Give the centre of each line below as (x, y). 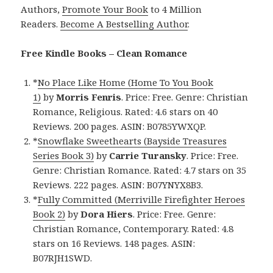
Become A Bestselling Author (124, 23)
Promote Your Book (105, 9)
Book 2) (49, 214)
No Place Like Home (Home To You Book (126, 82)
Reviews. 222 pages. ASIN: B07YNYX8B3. (118, 184)
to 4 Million (175, 9)
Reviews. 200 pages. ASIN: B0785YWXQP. (120, 126)
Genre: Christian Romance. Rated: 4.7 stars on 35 (140, 170)
